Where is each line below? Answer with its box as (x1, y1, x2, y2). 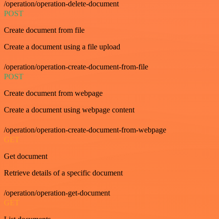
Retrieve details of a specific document (4, 169, 123, 177)
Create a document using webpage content (4, 106, 134, 114)
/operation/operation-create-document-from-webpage (4, 126, 166, 134)
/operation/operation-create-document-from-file (4, 63, 148, 71)
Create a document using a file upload (4, 43, 120, 51)
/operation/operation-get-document (4, 189, 110, 197)
